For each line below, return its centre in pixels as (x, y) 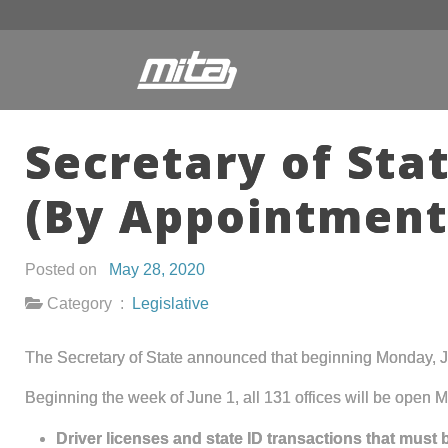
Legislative (170, 303)
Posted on (67, 269)
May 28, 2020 (157, 269)
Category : (87, 303)
